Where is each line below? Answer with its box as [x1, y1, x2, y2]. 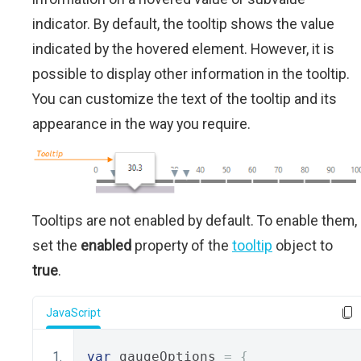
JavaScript [46, 306, 101, 320]
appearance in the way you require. [32, 114, 251, 132]
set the [32, 237, 81, 255]
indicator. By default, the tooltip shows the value [32, 15, 334, 32]
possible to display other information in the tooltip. [32, 64, 350, 82]
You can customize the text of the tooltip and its [32, 89, 337, 107]
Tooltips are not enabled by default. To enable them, [32, 212, 357, 230]
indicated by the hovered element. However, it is [32, 39, 334, 57]
